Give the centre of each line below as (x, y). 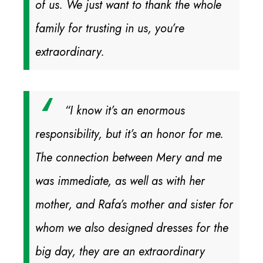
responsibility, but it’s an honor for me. (129, 134)
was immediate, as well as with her (120, 181)
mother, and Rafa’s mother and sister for (134, 205)
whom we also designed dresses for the (132, 228)
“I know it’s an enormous (125, 111)
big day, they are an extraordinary (120, 252)
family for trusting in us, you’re (110, 29)
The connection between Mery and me (129, 158)
